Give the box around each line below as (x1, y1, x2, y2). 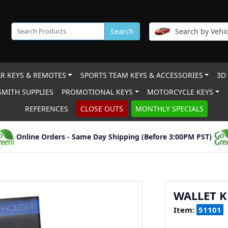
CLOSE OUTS (80, 104, 123, 113)
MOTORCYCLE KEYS (147, 87, 214, 97)
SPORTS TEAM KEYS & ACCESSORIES (80, 70, 203, 80)
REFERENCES (24, 104, 68, 113)
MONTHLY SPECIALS (135, 104, 204, 113)
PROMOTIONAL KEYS (62, 87, 133, 97)
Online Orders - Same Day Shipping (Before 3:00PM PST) (16, 132, 212, 141)
